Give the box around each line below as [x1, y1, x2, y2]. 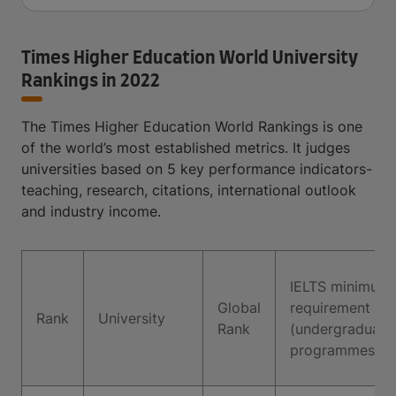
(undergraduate [290, 320, 393, 338]
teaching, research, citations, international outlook [21, 181, 356, 199]
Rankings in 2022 [21, 72, 160, 90]
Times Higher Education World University [21, 49, 358, 67]
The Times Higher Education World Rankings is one [21, 118, 362, 135]
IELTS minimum [290, 278, 391, 295]
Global [217, 299, 261, 316]
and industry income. [21, 202, 161, 220]
